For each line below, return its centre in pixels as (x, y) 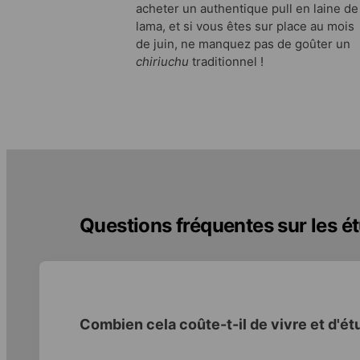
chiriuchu (162, 61)
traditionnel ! (226, 61)
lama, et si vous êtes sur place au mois (245, 26)
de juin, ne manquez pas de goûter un (243, 43)
